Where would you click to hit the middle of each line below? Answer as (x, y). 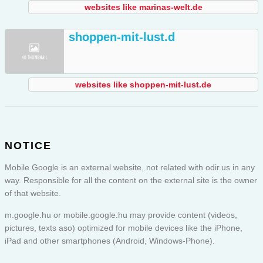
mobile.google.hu (95, 215)
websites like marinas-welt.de (143, 7)
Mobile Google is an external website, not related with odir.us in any (130, 168)
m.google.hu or (34, 215)
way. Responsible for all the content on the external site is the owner (131, 181)
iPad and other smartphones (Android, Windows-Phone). (110, 241)
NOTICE (28, 146)
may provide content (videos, (182, 215)
